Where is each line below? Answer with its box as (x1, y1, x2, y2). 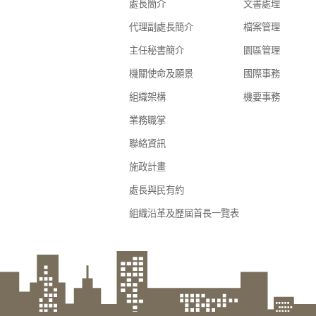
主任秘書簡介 (129, 44, 184, 56)
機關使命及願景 (129, 68, 193, 79)
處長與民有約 (129, 184, 184, 195)
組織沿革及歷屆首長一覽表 (129, 207, 239, 219)
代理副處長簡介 (129, 21, 193, 32)
